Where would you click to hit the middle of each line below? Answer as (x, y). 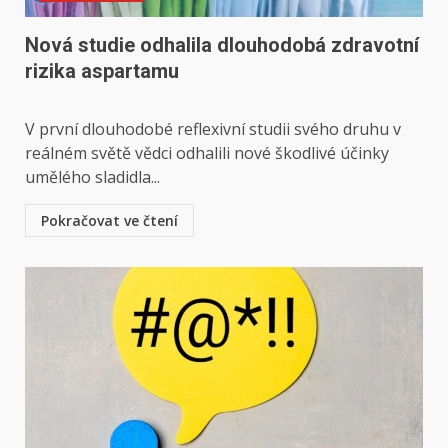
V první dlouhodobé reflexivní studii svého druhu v (213, 129)
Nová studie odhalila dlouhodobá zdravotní (222, 45)
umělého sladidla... (92, 177)
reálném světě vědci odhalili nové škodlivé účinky (207, 153)
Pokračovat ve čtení (109, 220)
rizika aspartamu (102, 71)
